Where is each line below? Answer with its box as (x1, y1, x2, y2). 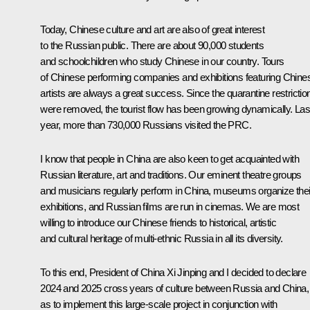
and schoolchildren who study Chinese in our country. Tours (40, 55, 284, 67)
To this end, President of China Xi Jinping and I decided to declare (40, 266, 307, 278)
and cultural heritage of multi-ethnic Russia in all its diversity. (40, 232, 283, 244)
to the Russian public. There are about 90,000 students (40, 39, 264, 51)
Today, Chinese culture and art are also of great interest (40, 23, 265, 35)
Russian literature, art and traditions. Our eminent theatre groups (40, 168, 302, 181)
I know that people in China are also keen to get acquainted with (40, 152, 299, 165)
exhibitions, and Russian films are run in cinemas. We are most (40, 200, 300, 212)
